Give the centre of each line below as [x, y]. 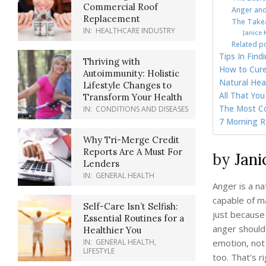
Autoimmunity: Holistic [131, 73]
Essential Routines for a [134, 218]
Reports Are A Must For [133, 152]
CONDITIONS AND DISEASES [142, 109]
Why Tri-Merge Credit [131, 140]
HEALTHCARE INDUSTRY [135, 31]
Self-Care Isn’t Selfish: [131, 206]
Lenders [101, 164]
